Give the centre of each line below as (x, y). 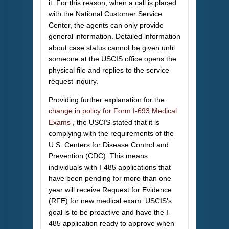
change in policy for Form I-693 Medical (113, 111)
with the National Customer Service (105, 14)
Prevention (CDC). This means (98, 156)
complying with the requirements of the (111, 134)
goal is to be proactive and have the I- (110, 212)
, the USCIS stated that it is (116, 122)
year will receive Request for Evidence (110, 190)
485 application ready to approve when (111, 224)
